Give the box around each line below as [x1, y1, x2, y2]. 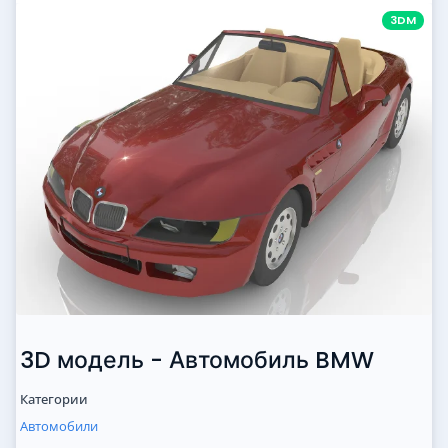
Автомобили [20, 417, 98, 436]
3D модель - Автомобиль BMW [20, 344, 374, 377]
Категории [20, 390, 88, 409]
